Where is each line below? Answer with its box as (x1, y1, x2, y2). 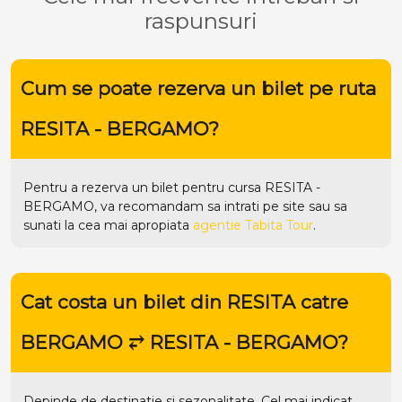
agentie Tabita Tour (193, 216, 313, 233)
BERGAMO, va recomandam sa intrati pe (23, 197, 283, 214)
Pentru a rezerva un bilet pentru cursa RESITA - (23, 179, 320, 196)
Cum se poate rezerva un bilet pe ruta (20, 77, 376, 100)
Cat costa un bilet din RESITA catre (20, 291, 348, 314)
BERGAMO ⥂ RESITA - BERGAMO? (20, 331, 348, 354)
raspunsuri (144, 7, 258, 34)
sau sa (305, 197, 347, 214)
